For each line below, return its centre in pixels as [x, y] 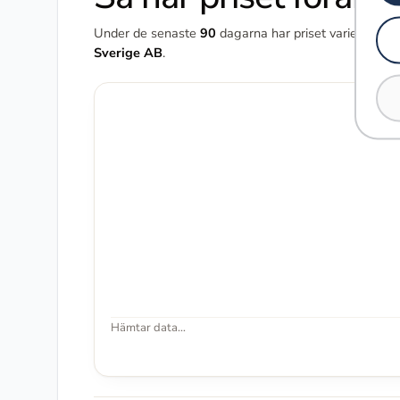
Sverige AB [128, 52]
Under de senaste [147, 33]
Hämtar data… [148, 328]
